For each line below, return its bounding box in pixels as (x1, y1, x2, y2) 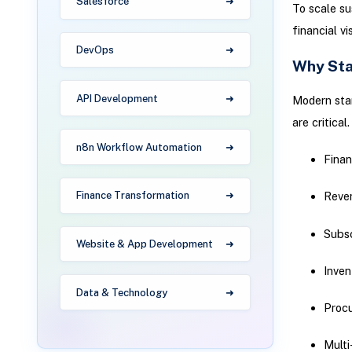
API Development (76, 92, 159, 104)
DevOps (76, 43, 115, 56)
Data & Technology (76, 286, 168, 299)
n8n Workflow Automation (76, 141, 203, 153)
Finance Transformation (76, 189, 190, 202)
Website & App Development (76, 238, 214, 251)
